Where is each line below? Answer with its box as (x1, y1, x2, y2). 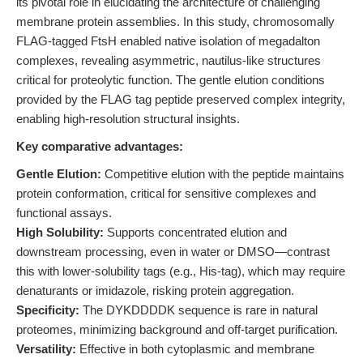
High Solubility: (16, 225, 104, 239)
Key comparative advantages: (16, 139, 183, 153)
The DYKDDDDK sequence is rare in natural (79, 303, 318, 317)
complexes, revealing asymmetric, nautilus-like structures (16, 53, 321, 67)
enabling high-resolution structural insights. (16, 112, 240, 126)
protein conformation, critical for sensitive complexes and (16, 186, 316, 200)
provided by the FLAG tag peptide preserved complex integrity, (16, 92, 345, 106)
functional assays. (16, 206, 112, 220)
